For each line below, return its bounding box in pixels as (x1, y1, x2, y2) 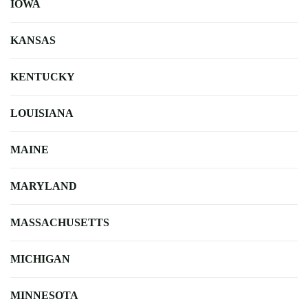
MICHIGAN (10, 252, 70, 265)
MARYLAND (10, 179, 77, 192)
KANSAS (10, 34, 56, 46)
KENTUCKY (10, 70, 75, 82)
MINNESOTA (10, 289, 78, 301)
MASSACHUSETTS (10, 216, 109, 228)
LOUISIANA (10, 107, 74, 119)
